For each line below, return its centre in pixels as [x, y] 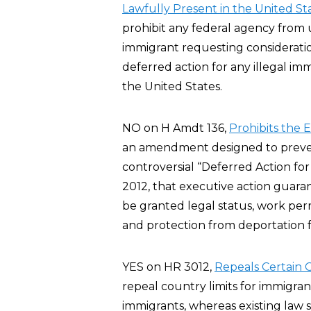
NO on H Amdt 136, [176, 128]
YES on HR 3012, [168, 267]
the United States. [172, 86]
